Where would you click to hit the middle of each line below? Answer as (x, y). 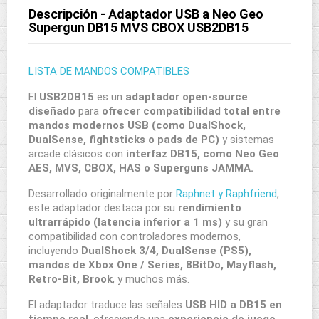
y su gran (245, 222)
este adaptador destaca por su (103, 208)
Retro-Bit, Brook (70, 279)
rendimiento (210, 208)
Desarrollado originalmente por (102, 194)
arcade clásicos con (76, 154)
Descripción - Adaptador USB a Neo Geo (146, 14)
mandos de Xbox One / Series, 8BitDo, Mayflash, (152, 265)
